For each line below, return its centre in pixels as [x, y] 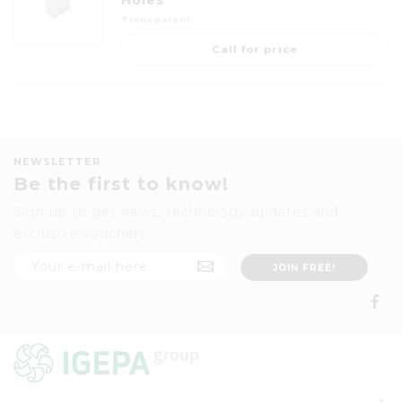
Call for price [255, 49]
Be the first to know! [121, 184]
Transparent [157, 19]
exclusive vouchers [80, 233]
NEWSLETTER [57, 162]
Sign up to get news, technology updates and [176, 212]
